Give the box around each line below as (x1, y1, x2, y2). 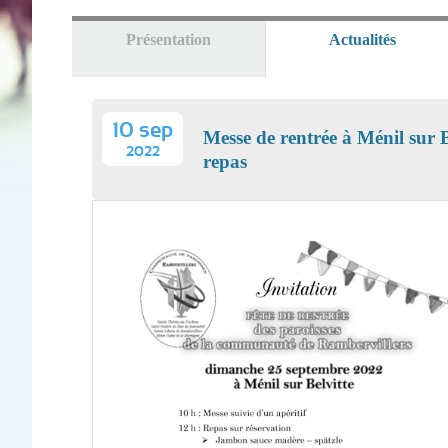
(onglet (395, 31, 442, 48)
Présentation (125, 31, 211, 48)
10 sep (112, 120, 173, 141)
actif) (395, 49, 430, 66)
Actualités (328, 31, 396, 48)
